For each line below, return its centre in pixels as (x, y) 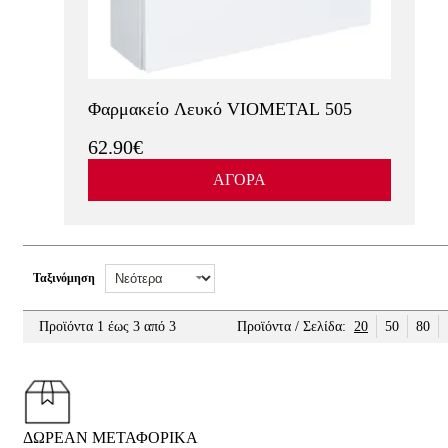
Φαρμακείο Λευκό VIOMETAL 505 (219, 109)
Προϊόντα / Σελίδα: (291, 326)
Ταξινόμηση (64, 277)
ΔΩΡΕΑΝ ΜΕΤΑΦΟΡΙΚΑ (110, 437)
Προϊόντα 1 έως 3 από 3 (107, 326)
